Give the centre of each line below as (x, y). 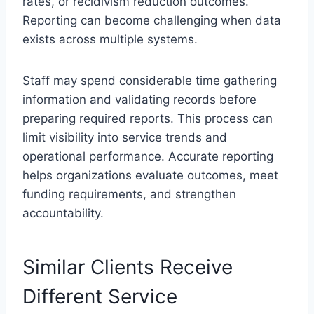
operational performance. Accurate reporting (148, 156)
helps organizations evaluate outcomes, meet (150, 175)
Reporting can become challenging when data (152, 20)
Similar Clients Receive (128, 267)
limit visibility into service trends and (125, 137)
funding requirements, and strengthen (129, 194)
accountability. (63, 213)
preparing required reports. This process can (148, 118)
